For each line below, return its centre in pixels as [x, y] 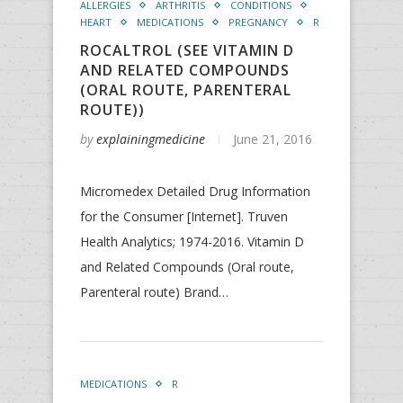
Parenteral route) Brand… [154, 292]
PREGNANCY [258, 22]
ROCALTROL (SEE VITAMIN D [187, 50]
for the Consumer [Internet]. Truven [184, 216]
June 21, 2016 [273, 139]
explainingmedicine [151, 139]
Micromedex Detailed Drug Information [195, 191]
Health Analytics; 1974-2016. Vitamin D [192, 242]
